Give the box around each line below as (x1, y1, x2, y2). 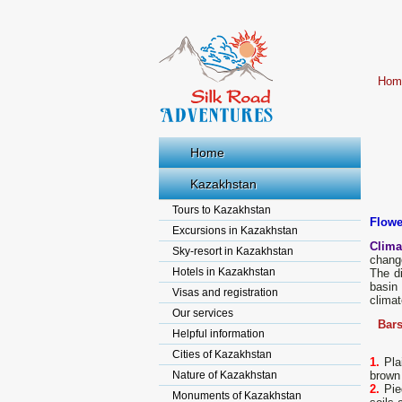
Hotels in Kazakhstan (172, 266, 275, 278)
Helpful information (172, 328, 265, 340)
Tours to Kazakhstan (172, 204, 271, 216)
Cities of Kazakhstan (172, 348, 272, 361)
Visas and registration (172, 286, 278, 299)
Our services (172, 307, 233, 319)
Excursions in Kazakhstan (172, 224, 298, 237)
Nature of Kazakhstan (172, 369, 277, 381)
